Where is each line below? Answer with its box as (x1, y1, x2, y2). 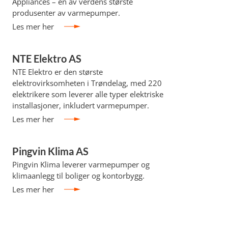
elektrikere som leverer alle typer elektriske (12, 89, 163, 99)
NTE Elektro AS (12, 52, 81, 65)
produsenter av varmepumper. (12, 8, 120, 18)
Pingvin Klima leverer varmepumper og (12, 159, 150, 169)
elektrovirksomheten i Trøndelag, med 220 (12, 78, 162, 88)
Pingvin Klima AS (12, 145, 89, 157)
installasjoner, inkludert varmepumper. (12, 100, 149, 110)
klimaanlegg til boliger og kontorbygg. (12, 170, 145, 181)
